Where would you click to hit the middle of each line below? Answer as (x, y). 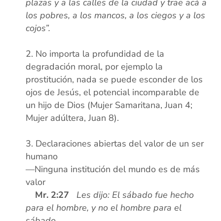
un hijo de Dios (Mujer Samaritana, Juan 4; (109, 105)
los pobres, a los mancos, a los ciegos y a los (116, 16)
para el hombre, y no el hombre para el (104, 208)
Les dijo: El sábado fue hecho (135, 195)
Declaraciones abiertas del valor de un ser (120, 144)
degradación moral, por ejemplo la (94, 67)
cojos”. (38, 28)
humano (42, 157)
